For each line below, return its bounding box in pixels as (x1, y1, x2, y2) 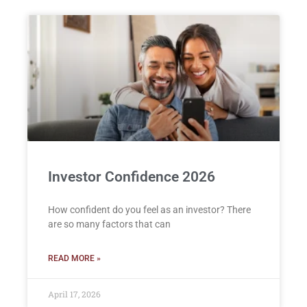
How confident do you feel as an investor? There (48, 204, 251, 216)
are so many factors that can (48, 219, 171, 230)
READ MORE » (48, 254, 101, 264)
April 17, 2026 (48, 288, 101, 300)
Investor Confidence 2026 (48, 169, 215, 186)
